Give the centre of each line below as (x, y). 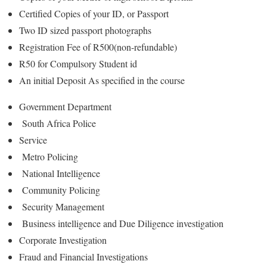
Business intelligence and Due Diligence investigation (121, 223)
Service (33, 139)
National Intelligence (60, 173)
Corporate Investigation (63, 240)
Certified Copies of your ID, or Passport (94, 13)
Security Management (62, 206)
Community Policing (60, 190)
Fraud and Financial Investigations (83, 256)
